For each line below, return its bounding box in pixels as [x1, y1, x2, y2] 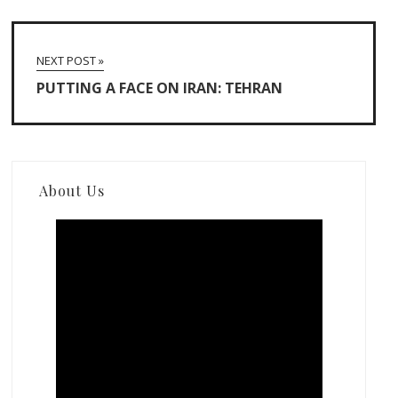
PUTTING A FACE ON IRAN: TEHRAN [36, 77, 283, 98]
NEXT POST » [36, 52, 105, 68]
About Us [39, 180, 106, 200]
